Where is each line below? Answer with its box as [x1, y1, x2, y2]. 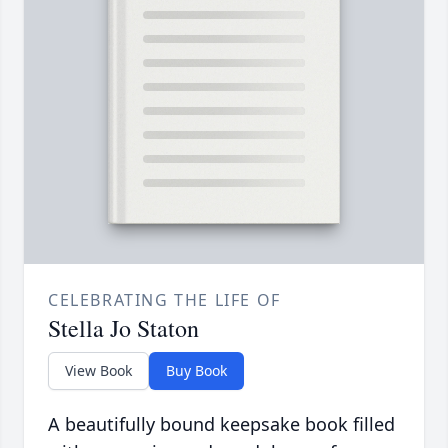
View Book [65, 361, 132, 381]
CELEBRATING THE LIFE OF [48, 289, 281, 312]
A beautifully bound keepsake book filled [48, 412, 395, 437]
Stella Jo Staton [48, 312, 199, 345]
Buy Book [166, 361, 227, 381]
